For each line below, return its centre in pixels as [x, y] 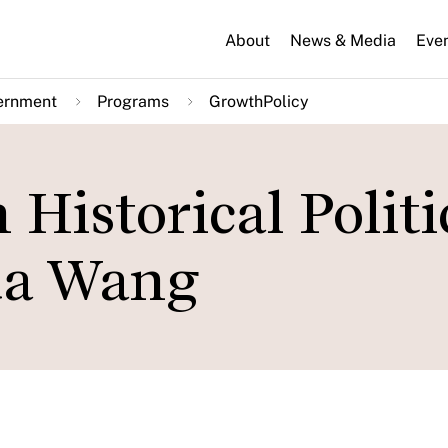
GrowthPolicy [259, 101]
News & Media [343, 40]
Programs [133, 101]
